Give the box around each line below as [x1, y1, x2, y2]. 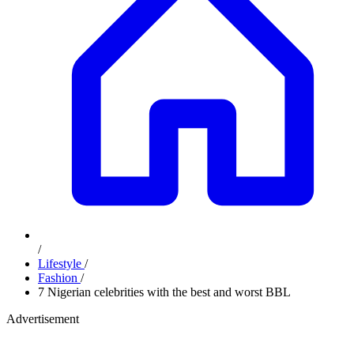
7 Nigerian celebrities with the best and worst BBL [38, 285, 291, 299]
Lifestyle [38, 257, 85, 270]
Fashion [38, 271, 81, 284]
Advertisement [6, 312, 79, 326]
